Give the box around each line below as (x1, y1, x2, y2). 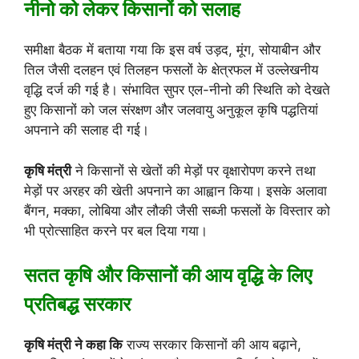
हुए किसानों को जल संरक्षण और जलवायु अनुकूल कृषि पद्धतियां (24, 102, 318, 119)
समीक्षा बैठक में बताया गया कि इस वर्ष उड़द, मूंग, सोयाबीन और (24, 42, 321, 58)
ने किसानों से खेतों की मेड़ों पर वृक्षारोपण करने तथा (71, 162, 316, 179)
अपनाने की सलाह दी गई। (24, 122, 149, 139)
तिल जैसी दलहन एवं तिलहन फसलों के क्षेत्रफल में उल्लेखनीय (24, 62, 318, 79)
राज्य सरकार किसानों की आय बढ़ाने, (123, 337, 301, 353)
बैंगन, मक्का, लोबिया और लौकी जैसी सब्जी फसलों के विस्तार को (24, 202, 330, 219)
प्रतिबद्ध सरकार (24, 292, 131, 317)
